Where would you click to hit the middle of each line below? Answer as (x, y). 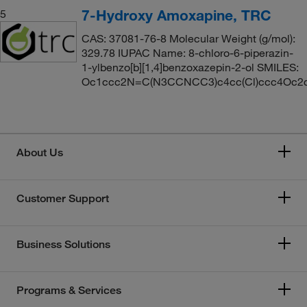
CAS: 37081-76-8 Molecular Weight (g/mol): (188, 38)
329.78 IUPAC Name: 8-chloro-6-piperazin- (187, 53)
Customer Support (63, 198)
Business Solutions (63, 244)
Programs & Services (69, 290)
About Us (40, 152)
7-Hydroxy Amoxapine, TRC (176, 15)
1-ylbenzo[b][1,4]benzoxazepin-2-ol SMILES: (190, 67)
